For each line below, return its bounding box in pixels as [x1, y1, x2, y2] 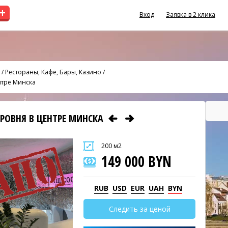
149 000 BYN [101, 152, 172, 171]
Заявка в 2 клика [166, 10, 215, 19]
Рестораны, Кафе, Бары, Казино [5, 67, 101, 76]
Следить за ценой [108, 204, 170, 214]
